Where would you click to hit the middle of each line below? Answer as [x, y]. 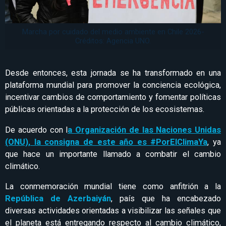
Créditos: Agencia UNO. [113, 41]
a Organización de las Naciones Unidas [144, 130]
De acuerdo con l [37, 130]
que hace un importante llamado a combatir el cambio [113, 154]
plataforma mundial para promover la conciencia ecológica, [113, 85]
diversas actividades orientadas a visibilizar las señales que [113, 211]
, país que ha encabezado [166, 199]
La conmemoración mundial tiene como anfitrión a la [113, 187]
